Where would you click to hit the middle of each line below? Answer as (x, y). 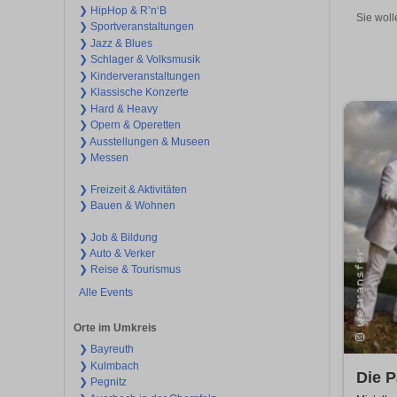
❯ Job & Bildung (118, 237)
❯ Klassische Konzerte (133, 93)
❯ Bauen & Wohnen (127, 206)
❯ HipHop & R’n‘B (122, 10)
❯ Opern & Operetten (129, 125)
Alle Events (105, 292)
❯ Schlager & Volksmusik (139, 60)
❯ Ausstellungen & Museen (144, 141)
